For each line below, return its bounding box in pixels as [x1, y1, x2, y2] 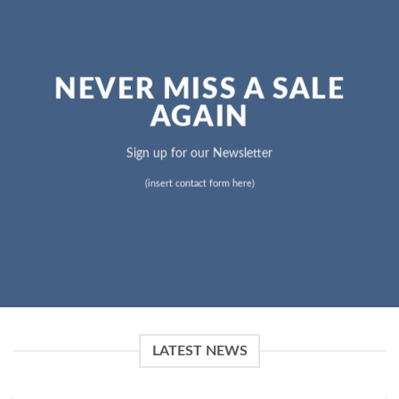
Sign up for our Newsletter [126, 146, 273, 160]
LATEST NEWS [151, 343, 248, 358]
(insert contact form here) [144, 178, 255, 189]
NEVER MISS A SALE [53, 75, 346, 104]
